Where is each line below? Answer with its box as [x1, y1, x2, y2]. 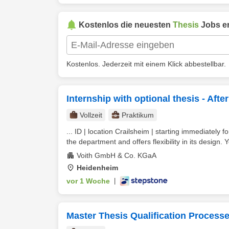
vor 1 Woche [66, 177, 110, 185]
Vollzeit [80, 111, 102, 119]
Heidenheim [77, 164, 118, 172]
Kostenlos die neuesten [79, 20, 173, 29]
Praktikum [122, 111, 154, 119]
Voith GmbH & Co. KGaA [77, 151, 156, 159]
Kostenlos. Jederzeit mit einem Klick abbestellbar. [66, 60, 226, 68]
